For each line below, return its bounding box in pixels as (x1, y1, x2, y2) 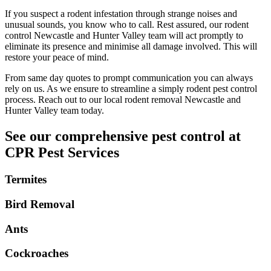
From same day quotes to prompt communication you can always (5, 73, 253, 83)
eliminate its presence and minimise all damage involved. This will (5, 41, 257, 52)
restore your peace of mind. (5, 52, 109, 63)
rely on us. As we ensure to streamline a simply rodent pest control (5, 83, 257, 94)
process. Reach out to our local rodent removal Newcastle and (5, 94, 241, 105)
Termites (5, 173, 47, 186)
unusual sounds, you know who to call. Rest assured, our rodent (5, 19, 249, 30)
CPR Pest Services (5, 145, 119, 161)
